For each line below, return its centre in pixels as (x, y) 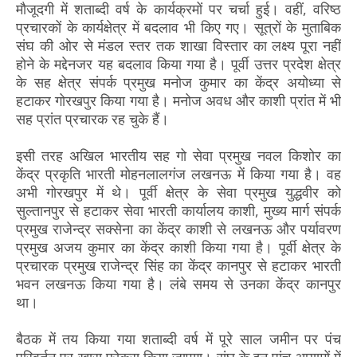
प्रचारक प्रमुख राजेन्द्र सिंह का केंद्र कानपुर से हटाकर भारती (178, 265)
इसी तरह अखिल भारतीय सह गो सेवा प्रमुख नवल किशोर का (178, 155)
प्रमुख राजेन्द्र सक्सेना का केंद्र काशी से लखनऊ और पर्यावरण (178, 228)
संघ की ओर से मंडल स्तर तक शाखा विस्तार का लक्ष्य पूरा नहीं (178, 45)
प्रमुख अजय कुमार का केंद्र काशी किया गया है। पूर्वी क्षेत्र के (178, 247)
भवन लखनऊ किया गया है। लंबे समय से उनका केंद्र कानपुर (178, 283)
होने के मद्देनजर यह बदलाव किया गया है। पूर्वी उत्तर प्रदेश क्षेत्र (178, 63)
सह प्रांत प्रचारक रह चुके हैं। (92, 118)
